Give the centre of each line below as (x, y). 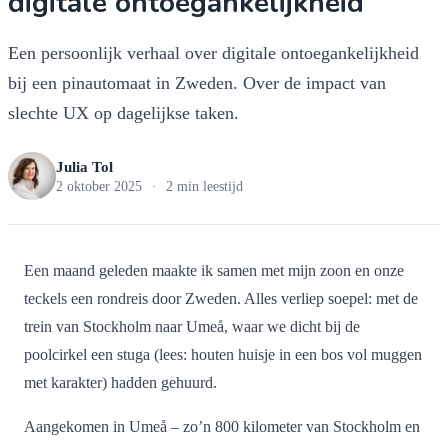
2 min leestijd (203, 186)
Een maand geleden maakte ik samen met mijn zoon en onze (214, 270)
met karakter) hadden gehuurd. (120, 382)
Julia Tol (84, 166)
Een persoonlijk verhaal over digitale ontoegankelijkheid (213, 53)
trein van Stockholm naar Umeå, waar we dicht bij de (192, 326)
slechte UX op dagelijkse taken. (123, 113)
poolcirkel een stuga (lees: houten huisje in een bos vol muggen (223, 354)
